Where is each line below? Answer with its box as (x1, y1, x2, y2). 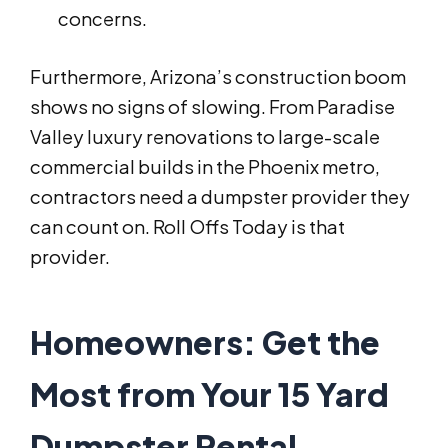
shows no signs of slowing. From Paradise (30, 95, 395, 119)
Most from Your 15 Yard (30, 374, 389, 415)
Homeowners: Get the (30, 322, 380, 363)
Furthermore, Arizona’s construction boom (30, 65, 406, 89)
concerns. (58, 7, 147, 31)
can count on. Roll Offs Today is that (30, 215, 345, 239)
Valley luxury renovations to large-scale (30, 125, 380, 149)
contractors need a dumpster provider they (30, 185, 410, 209)
